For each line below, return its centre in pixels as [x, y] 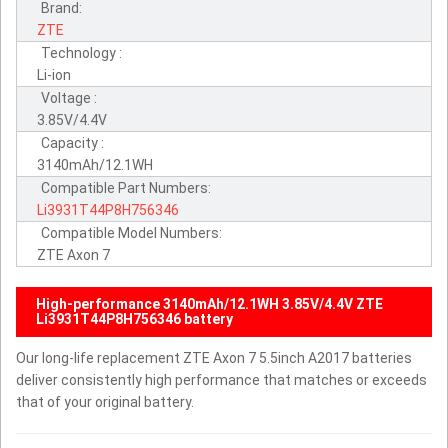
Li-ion [54, 74]
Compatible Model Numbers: [131, 232]
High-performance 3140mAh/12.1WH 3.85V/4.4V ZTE [209, 303]
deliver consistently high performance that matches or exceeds [221, 379]
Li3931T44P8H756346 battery [134, 318]
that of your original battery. [105, 401]
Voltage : [69, 97]
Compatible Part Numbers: [126, 187]
